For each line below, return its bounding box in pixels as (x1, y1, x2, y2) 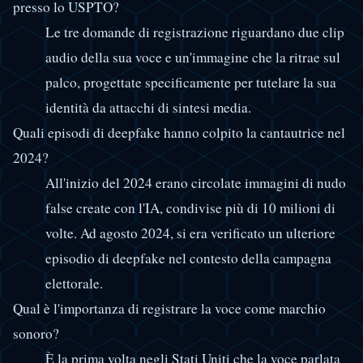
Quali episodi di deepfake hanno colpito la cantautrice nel (13, 122, 345, 142)
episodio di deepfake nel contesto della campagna (45, 248, 331, 267)
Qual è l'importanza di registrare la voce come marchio (13, 298, 326, 318)
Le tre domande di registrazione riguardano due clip (45, 22, 344, 41)
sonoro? (13, 323, 59, 343)
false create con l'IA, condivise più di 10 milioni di (45, 198, 335, 217)
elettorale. (45, 273, 103, 293)
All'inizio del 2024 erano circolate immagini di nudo (45, 173, 346, 192)
